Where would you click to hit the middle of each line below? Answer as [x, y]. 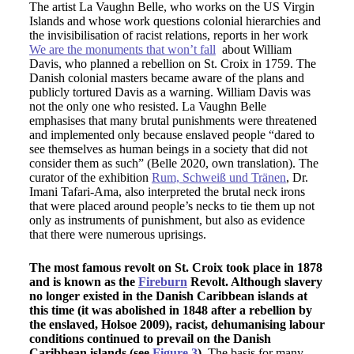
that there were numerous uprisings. [117, 234]
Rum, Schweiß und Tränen [218, 177]
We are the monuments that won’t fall [122, 49]
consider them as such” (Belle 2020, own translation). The [173, 163]
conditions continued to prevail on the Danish [150, 339]
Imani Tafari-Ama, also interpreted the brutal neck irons [167, 192]
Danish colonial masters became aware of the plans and [166, 78]
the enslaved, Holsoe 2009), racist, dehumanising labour [177, 324]
